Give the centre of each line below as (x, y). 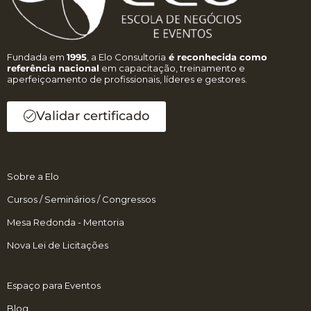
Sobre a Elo (33, 177)
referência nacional (53, 68)
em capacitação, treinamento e (172, 68)
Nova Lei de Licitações (58, 245)
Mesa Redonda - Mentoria (66, 222)
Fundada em (37, 57)
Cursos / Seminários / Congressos (81, 200)
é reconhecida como (217, 57)
